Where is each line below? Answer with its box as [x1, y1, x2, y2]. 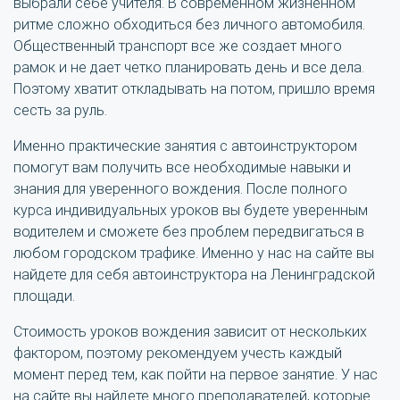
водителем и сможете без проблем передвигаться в [13, 223, 364, 241]
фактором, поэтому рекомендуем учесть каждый [13, 345, 342, 362]
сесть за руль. [13, 102, 107, 120]
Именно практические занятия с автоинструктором [13, 137, 357, 155]
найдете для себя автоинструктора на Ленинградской [13, 266, 375, 284]
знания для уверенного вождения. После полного [13, 180, 347, 198]
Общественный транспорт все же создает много [13, 37, 342, 55]
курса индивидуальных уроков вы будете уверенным [13, 202, 368, 220]
